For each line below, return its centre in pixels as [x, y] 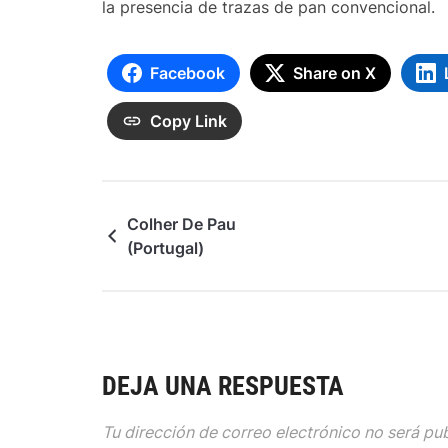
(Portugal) [165, 248]
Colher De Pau [181, 224]
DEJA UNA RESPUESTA [223, 386]
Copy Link [188, 121]
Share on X [334, 73]
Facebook [187, 73]
